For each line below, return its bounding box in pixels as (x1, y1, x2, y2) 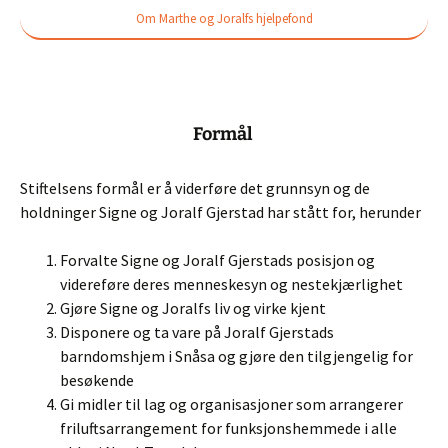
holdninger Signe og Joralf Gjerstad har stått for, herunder (20, 201, 421, 222)
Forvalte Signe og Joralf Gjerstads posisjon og (60, 249, 375, 270)
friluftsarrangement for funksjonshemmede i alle (60, 417, 397, 438)
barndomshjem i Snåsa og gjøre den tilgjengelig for (60, 345, 413, 366)
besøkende (60, 369, 134, 390)
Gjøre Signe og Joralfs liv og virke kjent (60, 297, 326, 318)
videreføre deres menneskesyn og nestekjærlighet (60, 273, 403, 294)
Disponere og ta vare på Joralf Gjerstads (60, 321, 334, 342)
